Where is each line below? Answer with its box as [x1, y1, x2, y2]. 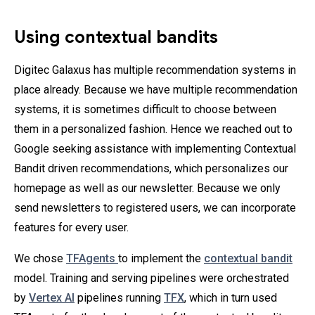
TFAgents [66, 252, 118, 266]
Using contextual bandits [14, 27, 218, 49]
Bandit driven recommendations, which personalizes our [14, 162, 288, 176]
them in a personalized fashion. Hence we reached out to [14, 122, 292, 136]
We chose [14, 252, 66, 266]
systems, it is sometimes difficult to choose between [14, 103, 276, 117]
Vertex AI [29, 291, 75, 305]
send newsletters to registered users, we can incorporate [14, 201, 296, 215]
